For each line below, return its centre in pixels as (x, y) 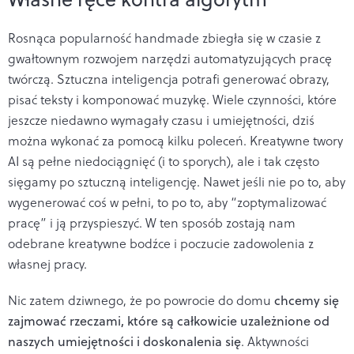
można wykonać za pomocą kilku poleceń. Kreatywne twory (175, 140)
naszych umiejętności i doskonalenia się (124, 341)
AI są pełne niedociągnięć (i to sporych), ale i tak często (164, 161)
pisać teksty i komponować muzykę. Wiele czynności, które (172, 99)
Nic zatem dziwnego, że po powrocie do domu (141, 300)
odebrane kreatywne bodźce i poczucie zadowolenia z (161, 243)
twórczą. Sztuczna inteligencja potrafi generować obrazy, (169, 79)
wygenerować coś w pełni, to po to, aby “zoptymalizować (167, 202)
